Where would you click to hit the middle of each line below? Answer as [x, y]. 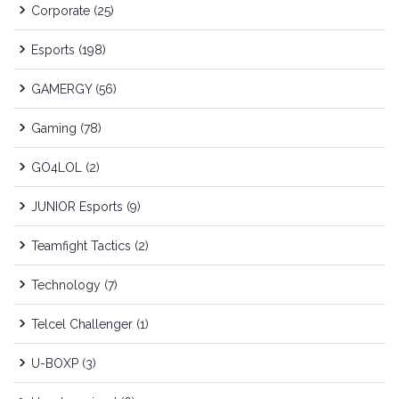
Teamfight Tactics [81, 246]
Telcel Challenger [82, 325]
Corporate [61, 11]
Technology [66, 285]
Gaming [54, 129]
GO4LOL [57, 168]
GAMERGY [61, 90]
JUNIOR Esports [77, 207]
